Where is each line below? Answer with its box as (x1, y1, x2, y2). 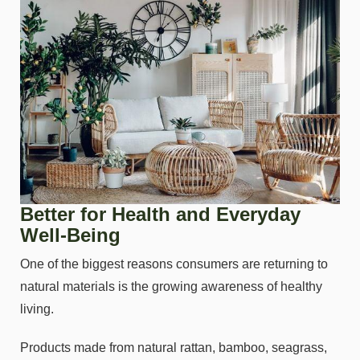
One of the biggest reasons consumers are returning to (20, 257, 328, 271)
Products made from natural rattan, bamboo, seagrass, (20, 341, 327, 354)
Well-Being (20, 224, 121, 246)
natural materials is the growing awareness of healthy (20, 280, 322, 293)
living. (20, 302, 54, 316)
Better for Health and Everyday (20, 203, 301, 225)
